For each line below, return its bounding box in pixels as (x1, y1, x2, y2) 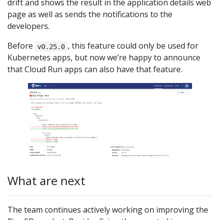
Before (7, 40, 35, 52)
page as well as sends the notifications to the (7, 9, 172, 20)
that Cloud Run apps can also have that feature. (7, 64, 182, 75)
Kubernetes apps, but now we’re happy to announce (7, 52, 200, 63)
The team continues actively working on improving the (7, 204, 208, 216)
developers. (7, 21, 50, 32)
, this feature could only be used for (67, 40, 198, 52)
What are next (7, 172, 85, 189)
